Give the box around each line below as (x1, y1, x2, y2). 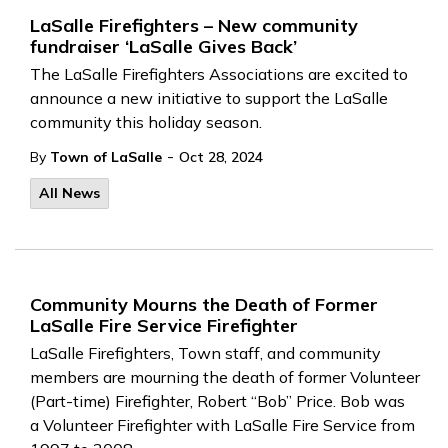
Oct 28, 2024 (179, 148, 263, 166)
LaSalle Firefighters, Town (30, 343, 221, 363)
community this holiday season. (30, 112, 262, 132)
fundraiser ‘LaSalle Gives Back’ (30, 35, 297, 58)
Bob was (340, 391, 405, 411)
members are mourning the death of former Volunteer (30, 367, 420, 387)
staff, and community (225, 343, 381, 363)
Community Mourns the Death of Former (30, 293, 378, 316)
